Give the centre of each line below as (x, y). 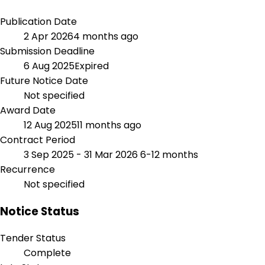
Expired (92, 66)
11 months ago (109, 125)
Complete (47, 253)
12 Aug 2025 (50, 125)
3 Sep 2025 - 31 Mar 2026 (82, 154)
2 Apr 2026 (49, 36)
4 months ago (106, 36)
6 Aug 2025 (49, 66)
